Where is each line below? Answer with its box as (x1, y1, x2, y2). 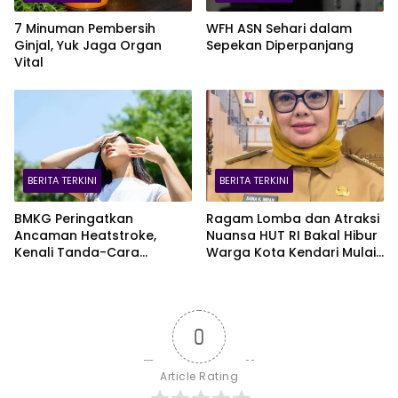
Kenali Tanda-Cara (14, 243, 139, 261)
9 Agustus (206, 259, 271, 278)
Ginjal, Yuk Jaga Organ (14, 36, 162, 55)
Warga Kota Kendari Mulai (206, 243, 376, 261)
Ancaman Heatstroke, (14, 226, 156, 244)
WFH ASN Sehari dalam (206, 20, 352, 38)
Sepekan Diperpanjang (206, 36, 354, 55)
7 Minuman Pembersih (14, 20, 155, 38)
